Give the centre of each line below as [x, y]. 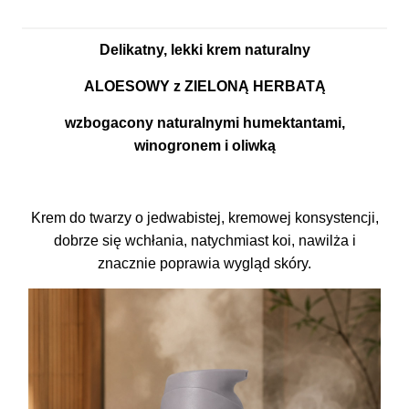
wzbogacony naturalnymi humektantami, [204, 123]
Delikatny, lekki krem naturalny [204, 50]
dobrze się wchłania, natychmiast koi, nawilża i [204, 241]
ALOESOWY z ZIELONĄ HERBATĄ [204, 86]
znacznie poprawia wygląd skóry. [204, 263]
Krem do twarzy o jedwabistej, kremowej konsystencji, [204, 218]
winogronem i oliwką [204, 146]
